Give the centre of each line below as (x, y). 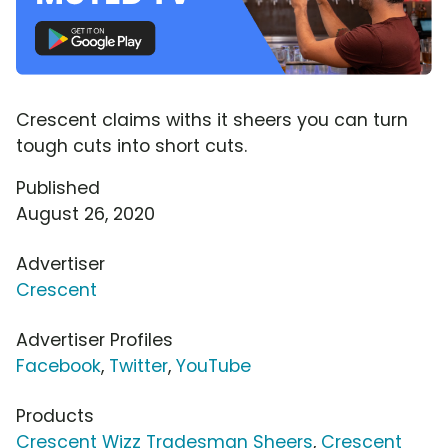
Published (58, 187)
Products (55, 415)
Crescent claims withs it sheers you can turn (212, 119)
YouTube (213, 365)
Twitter (138, 365)
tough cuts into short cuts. (131, 145)
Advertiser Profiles (94, 339)
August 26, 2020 (85, 213)
